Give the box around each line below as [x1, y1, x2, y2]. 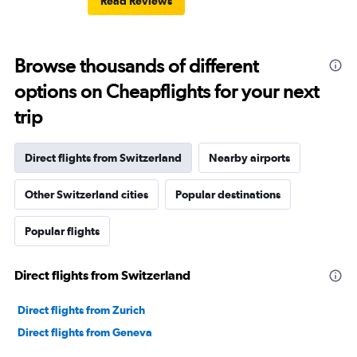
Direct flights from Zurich [18, 304, 145, 317]
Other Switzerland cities [25, 188, 148, 202]
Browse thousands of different [14, 54, 258, 78]
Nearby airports [209, 151, 290, 165]
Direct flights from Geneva [18, 326, 152, 339]
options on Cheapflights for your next [14, 80, 319, 104]
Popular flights [25, 225, 100, 238]
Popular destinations [175, 188, 280, 202]
